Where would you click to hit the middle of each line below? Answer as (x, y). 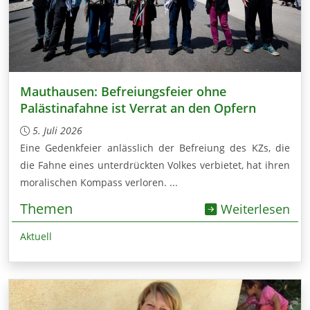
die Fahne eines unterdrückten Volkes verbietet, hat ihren (155, 165)
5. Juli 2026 (57, 130)
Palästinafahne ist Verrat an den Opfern (138, 108)
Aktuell (36, 236)
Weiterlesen (254, 209)
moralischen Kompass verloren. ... (99, 182)
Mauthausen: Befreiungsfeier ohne (123, 91)
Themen (46, 208)
